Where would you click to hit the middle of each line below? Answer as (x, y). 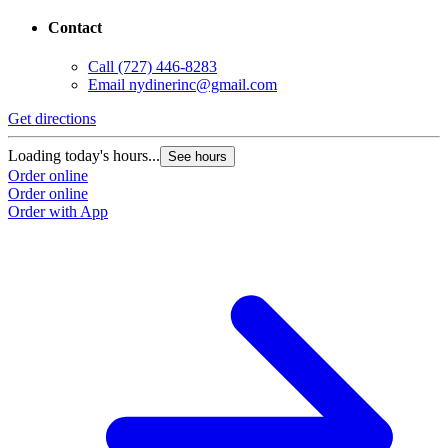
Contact (75, 28)
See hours (197, 157)
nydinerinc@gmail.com (203, 85)
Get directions (52, 119)
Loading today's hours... (84, 156)
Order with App (58, 212)
